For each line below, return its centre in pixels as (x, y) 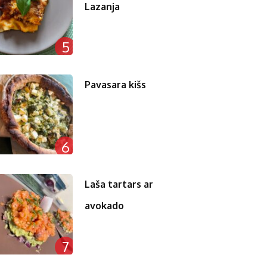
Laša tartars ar (119, 184)
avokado (105, 206)
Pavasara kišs (116, 84)
